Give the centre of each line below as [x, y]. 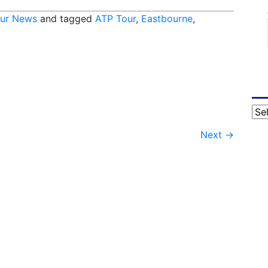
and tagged [66, 19]
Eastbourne [167, 19]
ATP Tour [115, 19]
